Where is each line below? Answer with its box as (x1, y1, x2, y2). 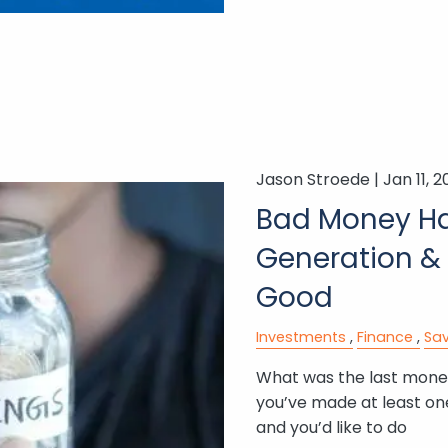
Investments (255, 326, 346, 347)
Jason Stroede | (255, 167, 383, 191)
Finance (356, 326, 413, 347)
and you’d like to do (255, 415, 407, 439)
